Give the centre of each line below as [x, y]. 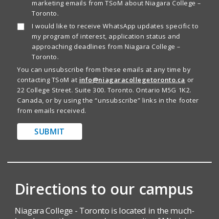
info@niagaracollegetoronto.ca [132, 80]
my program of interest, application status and [106, 36]
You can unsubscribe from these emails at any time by [104, 69]
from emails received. [52, 110]
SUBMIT [50, 131]
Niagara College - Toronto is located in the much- [105, 210]
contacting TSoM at [48, 80]
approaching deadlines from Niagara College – [106, 46]
